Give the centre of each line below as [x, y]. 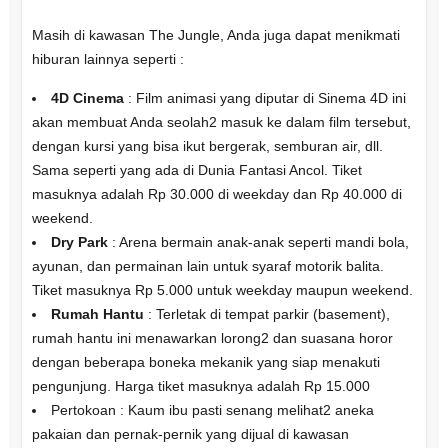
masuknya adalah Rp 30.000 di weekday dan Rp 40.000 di [216, 193]
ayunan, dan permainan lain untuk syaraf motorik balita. [207, 265]
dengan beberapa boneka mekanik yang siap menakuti [205, 361]
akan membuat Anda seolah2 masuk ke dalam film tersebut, [221, 121]
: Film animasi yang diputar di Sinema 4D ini [264, 97]
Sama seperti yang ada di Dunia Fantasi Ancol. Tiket [196, 169]
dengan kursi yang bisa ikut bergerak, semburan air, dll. [207, 145]
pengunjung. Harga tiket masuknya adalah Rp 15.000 [200, 385]
